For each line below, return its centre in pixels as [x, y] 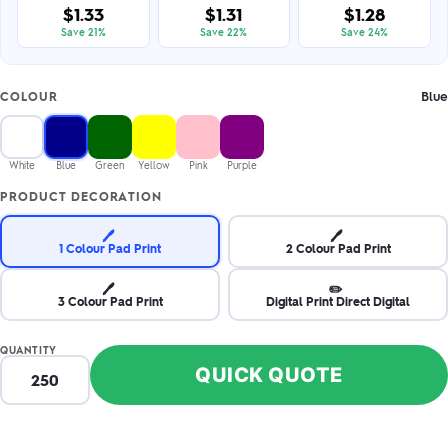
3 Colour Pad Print [110, 300]
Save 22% [224, 31]
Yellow [154, 164]
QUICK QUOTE [269, 374]
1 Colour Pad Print [110, 247]
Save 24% [365, 31]
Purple [242, 164]
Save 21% [83, 31]
